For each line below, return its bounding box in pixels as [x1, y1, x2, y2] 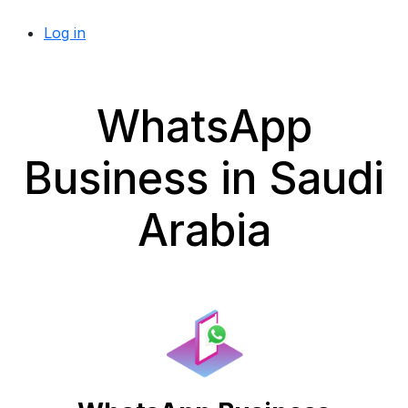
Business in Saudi [24, 151, 384, 205]
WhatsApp [96, 99, 312, 153]
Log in [44, 24, 86, 42]
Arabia [137, 203, 271, 257]
